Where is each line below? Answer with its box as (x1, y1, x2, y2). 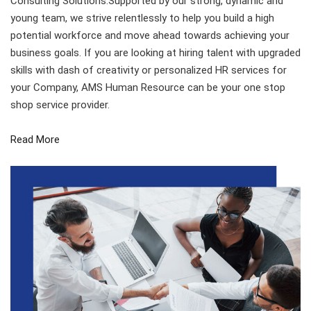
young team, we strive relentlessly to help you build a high (10, 12, 274, 24)
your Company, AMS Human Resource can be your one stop (10, 81, 285, 94)
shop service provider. (10, 99, 110, 111)
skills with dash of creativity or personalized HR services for (10, 64, 287, 76)
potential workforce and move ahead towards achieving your (10, 29, 289, 42)
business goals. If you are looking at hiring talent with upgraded (10, 47, 301, 59)
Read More (10, 133, 60, 146)
